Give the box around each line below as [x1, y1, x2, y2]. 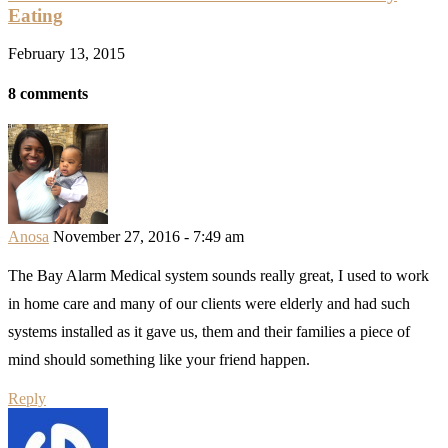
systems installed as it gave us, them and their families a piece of [8, 322, 410, 340]
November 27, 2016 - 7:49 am [53, 227, 244, 245]
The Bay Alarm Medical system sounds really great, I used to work [8, 266, 429, 284]
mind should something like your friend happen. [8, 350, 310, 368]
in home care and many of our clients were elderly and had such [8, 294, 410, 312]
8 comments [8, 84, 88, 102]
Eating [8, 4, 63, 26]
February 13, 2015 [8, 45, 125, 63]
